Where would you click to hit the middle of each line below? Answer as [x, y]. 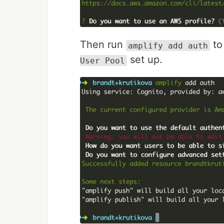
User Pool [102, 60]
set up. [145, 60]
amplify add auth [168, 45]
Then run [103, 45]
